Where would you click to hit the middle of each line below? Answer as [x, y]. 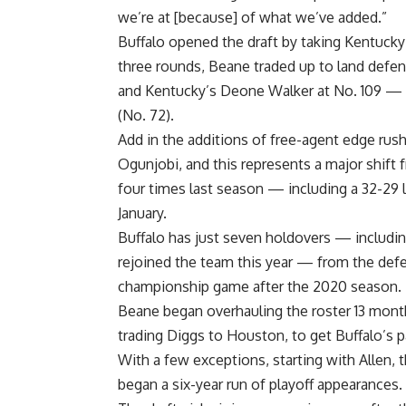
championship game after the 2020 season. [260, 287]
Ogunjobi [148, 164]
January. [142, 213]
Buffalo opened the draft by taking [231, 42]
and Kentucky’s [169, 91]
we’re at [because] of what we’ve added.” [252, 18]
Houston [256, 336]
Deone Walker [267, 91]
